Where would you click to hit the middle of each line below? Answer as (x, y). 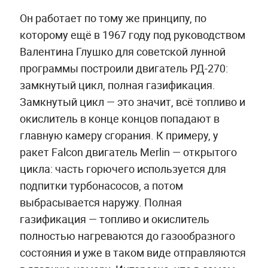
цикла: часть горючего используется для (123, 169)
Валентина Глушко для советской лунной (122, 52)
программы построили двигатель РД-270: (124, 68)
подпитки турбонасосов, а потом (101, 186)
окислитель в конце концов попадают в (119, 119)
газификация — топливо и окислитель (114, 219)
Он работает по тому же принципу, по (113, 18)
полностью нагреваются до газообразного (127, 236)
